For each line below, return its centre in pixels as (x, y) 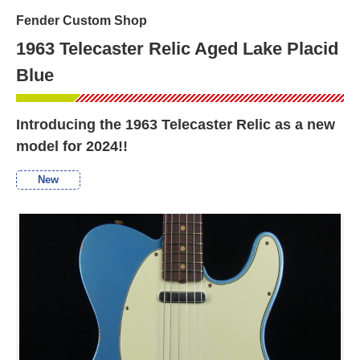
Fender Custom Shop (82, 20)
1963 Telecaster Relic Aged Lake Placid (177, 48)
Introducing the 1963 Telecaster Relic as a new (176, 124)
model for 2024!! (72, 146)
